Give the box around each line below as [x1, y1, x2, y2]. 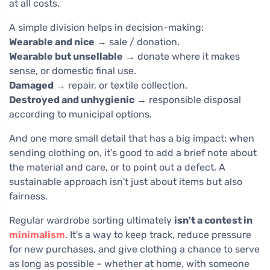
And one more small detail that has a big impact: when [9, 133, 254, 145]
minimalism [9, 229, 65, 241]
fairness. [9, 190, 48, 202]
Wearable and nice [9, 36, 95, 48]
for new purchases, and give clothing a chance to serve [9, 243, 260, 256]
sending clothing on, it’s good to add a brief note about [9, 147, 257, 159]
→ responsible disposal [134, 94, 241, 106]
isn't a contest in [174, 215, 253, 227]
